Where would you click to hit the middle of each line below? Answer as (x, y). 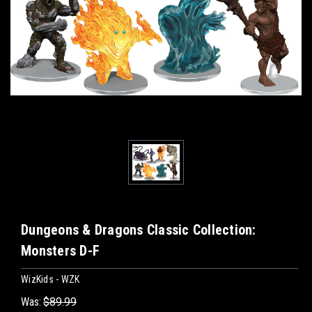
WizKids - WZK (50, 280)
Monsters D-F (60, 251)
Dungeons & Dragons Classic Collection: (139, 230)
